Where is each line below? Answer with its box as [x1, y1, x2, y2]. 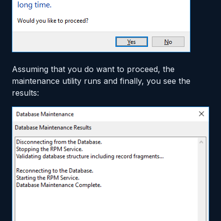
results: [12, 87, 39, 98]
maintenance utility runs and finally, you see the [12, 75, 190, 86]
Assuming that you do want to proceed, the [12, 64, 175, 74]
